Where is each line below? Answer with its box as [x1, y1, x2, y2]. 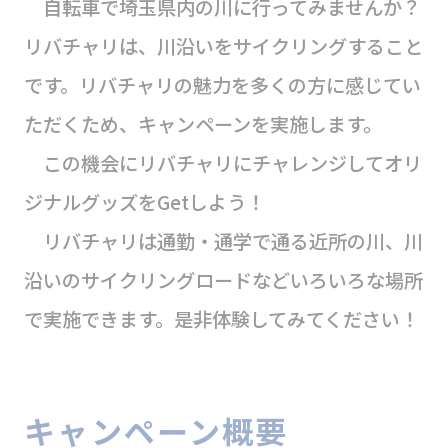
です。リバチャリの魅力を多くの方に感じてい [23, 71, 421, 99]
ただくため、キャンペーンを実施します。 [23, 110, 382, 138]
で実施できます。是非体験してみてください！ [23, 305, 419, 333]
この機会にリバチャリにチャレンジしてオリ [23, 149, 422, 177]
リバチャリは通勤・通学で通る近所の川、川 [23, 227, 423, 255]
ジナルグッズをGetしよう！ [23, 188, 265, 216]
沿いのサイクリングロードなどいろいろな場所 [23, 266, 423, 294]
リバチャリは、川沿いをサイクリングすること [23, 32, 423, 60]
